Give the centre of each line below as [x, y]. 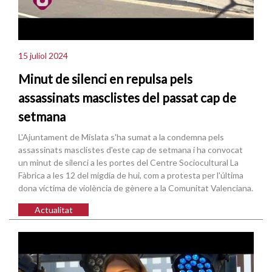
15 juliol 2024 [43, 56]
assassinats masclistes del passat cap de [127, 98]
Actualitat [53, 209]
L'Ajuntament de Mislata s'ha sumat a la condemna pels [121, 137]
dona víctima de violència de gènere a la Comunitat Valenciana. [136, 188]
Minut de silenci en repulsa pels [105, 79]
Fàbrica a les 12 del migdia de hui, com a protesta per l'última [131, 175]
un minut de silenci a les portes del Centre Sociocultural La [128, 162]
